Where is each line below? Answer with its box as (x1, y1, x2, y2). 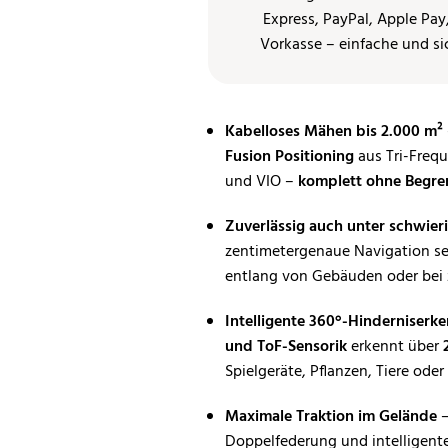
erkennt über (347, 334, 443, 360)
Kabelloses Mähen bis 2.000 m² (225, 119, 443, 145)
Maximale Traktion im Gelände (225, 404, 437, 430)
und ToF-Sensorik (225, 334, 347, 360)
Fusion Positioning (225, 144, 354, 170)
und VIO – (225, 169, 298, 195)
